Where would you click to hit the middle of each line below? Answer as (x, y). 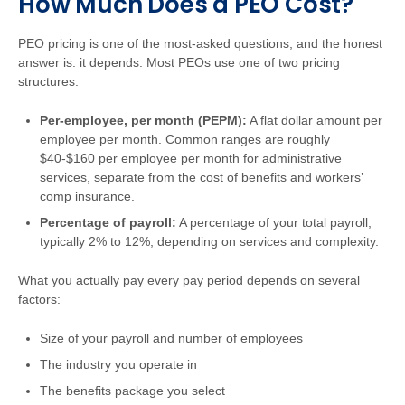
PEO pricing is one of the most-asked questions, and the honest (200, 43)
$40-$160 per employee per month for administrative (191, 158)
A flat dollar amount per (315, 120)
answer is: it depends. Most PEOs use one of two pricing (179, 62)
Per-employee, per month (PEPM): (143, 120)
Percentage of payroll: (108, 222)
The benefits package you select (132, 391)
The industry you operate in (118, 364)
